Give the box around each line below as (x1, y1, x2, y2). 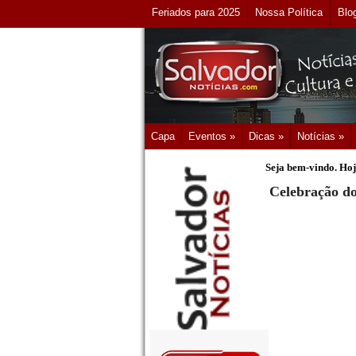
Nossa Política (255, 6, 323, 18)
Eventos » (188, 130, 235, 142)
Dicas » (249, 130, 284, 142)
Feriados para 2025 (152, 6, 240, 18)
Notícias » (297, 130, 344, 142)
